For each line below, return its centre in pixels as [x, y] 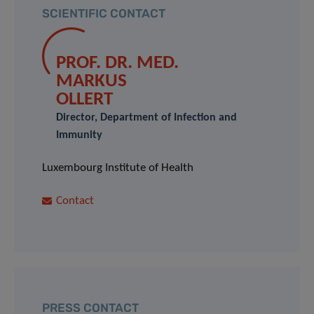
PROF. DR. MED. [117, 64]
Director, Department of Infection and [146, 118]
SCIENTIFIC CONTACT [104, 14]
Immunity [79, 136]
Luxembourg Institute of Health [118, 168]
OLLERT [84, 100]
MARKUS [91, 82]
